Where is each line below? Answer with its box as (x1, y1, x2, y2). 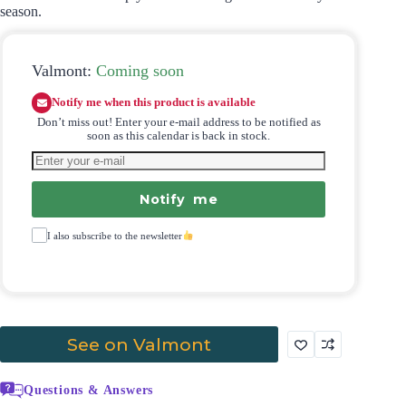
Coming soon (96, 61, 184, 80)
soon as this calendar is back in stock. (87, 130, 271, 143)
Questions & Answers (24, 382, 154, 397)
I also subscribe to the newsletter (46, 229, 182, 241)
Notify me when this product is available (52, 95, 256, 109)
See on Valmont (67, 333, 212, 356)
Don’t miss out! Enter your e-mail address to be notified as (36, 116, 321, 130)
